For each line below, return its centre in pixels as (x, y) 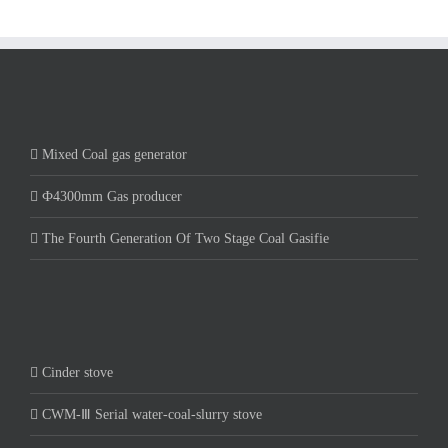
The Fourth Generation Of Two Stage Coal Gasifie (185, 238)
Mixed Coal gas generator (114, 154)
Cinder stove (77, 372)
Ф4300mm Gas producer (112, 196)
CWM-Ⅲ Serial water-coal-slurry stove (152, 414)
